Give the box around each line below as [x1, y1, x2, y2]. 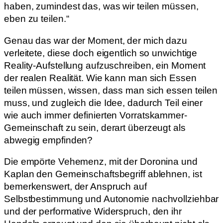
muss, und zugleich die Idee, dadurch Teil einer [4, 97, 203, 108]
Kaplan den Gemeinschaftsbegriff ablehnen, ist [4, 169, 202, 180]
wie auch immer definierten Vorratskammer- [4, 110, 187, 120]
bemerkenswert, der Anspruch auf [4, 181, 147, 192]
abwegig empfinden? [4, 134, 93, 145]
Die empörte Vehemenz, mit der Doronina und [4, 156, 198, 167]
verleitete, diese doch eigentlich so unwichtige [4, 47, 198, 58]
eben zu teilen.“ [4, 13, 69, 24]
